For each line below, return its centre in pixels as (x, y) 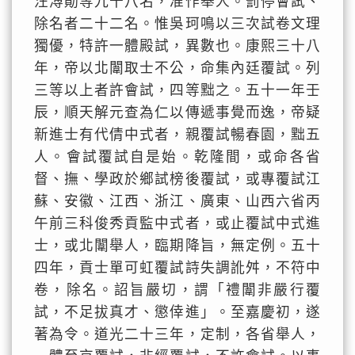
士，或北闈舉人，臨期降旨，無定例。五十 (177, 246)
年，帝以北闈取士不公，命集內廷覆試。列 (177, 68)
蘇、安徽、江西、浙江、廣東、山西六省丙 (177, 201)
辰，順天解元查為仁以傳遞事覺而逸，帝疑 (177, 113)
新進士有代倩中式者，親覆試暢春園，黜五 (177, 135)
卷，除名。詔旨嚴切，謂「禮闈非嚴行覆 (177, 290)
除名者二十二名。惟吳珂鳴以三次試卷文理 (177, 24)
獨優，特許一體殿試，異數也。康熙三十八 (177, 46)
